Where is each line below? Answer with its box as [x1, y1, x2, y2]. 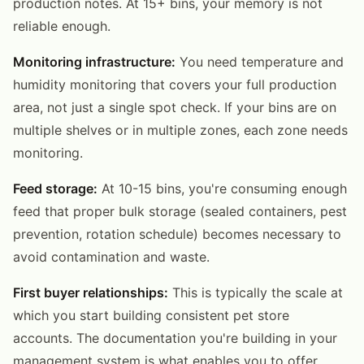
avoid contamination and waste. [13, 248, 210, 265]
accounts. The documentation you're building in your [13, 329, 337, 346]
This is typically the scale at [168, 284, 343, 301]
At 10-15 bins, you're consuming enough [97, 180, 347, 197]
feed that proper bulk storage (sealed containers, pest [13, 202, 347, 219]
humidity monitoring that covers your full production [13, 76, 336, 93]
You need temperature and [175, 53, 344, 70]
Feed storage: [13, 180, 97, 197]
